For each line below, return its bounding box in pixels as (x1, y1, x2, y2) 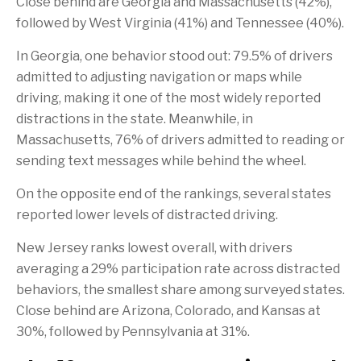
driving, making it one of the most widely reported (16, 90, 321, 106)
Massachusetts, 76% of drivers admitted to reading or (16, 132, 345, 148)
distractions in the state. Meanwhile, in (16, 111, 253, 127)
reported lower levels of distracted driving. (16, 207, 278, 223)
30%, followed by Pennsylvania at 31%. (16, 324, 250, 340)
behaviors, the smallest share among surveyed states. (16, 282, 345, 298)
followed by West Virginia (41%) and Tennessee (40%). (16, 15, 344, 31)
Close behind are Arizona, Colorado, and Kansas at (16, 303, 321, 319)
